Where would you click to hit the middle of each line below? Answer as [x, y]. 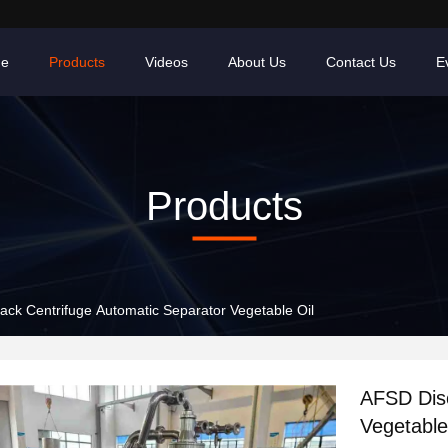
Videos [166, 62]
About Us [257, 62]
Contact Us [361, 62]
